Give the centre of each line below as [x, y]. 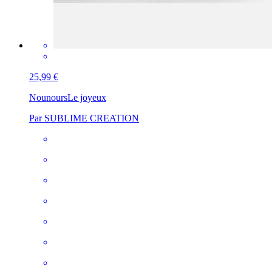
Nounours [48, 98]
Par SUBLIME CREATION [84, 118]
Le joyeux [87, 98]
